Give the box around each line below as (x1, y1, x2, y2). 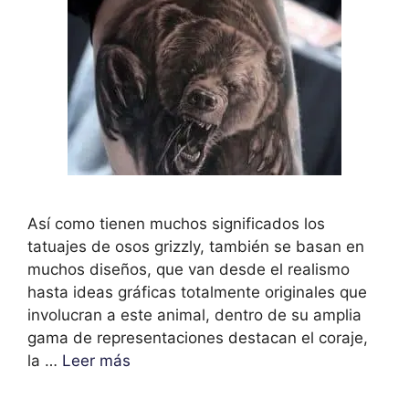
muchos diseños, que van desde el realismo (27, 259, 350, 278)
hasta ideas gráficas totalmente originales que (27, 282, 367, 301)
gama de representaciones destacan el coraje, (27, 328, 368, 347)
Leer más (62, 351, 131, 370)
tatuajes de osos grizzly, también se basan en (27, 236, 364, 256)
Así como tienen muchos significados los (27, 214, 325, 233)
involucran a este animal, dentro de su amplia (27, 305, 362, 324)
